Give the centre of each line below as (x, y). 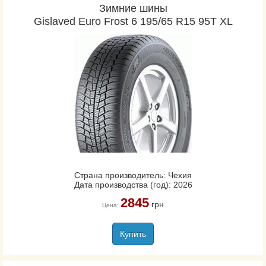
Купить (133, 234)
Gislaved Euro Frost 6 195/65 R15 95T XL (133, 21)
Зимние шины (133, 8)
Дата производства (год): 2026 (133, 185)
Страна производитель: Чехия (133, 175)
